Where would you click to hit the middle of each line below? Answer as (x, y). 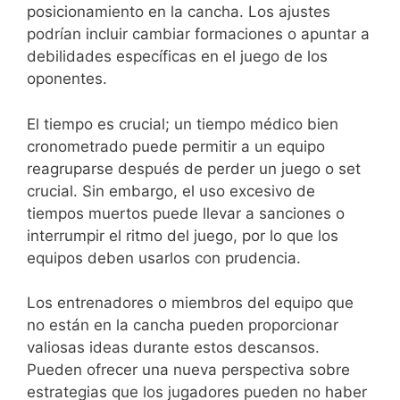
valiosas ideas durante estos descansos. (173, 348)
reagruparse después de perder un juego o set (194, 168)
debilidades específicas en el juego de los (177, 57)
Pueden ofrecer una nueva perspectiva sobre (188, 370)
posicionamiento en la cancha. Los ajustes (179, 12)
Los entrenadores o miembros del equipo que (190, 303)
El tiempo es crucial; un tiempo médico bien (183, 124)
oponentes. (67, 79)
